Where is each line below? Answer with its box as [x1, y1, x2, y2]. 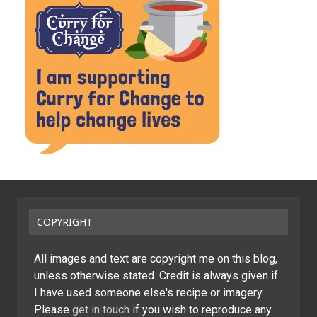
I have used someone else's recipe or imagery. [34, 286, 264, 300]
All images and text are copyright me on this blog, [34, 252, 277, 266]
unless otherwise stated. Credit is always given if [34, 269, 278, 283]
